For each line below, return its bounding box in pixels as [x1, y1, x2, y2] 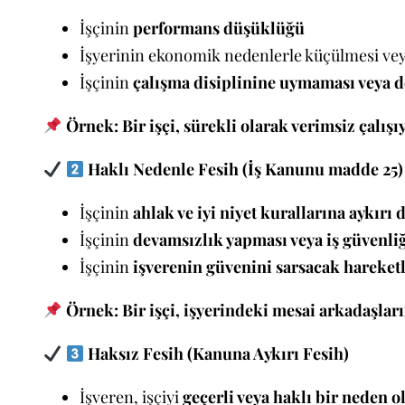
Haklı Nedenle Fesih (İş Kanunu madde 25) [84, 158, 403, 181]
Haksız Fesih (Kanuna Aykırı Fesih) [84, 343, 349, 365]
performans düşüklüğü [133, 17, 305, 40]
